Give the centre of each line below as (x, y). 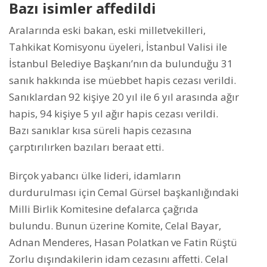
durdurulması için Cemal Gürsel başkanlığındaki (124, 193)
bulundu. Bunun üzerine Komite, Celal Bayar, (115, 226)
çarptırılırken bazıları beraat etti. (86, 147)
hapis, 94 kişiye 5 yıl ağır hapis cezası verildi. (114, 114)
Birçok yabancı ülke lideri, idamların (95, 176)
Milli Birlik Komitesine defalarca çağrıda (104, 209)
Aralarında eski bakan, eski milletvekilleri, (107, 30)
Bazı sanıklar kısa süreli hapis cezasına (100, 131)
